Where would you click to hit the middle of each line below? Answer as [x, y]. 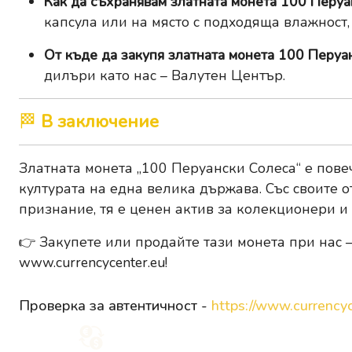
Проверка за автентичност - [115, 306]
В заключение [100, 122]
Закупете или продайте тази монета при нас [191, 242]
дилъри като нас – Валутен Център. [165, 76]
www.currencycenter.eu [92, 263]
